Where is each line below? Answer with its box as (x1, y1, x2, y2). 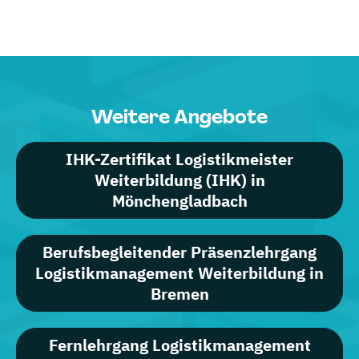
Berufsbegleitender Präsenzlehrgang (42, 241, 317, 263)
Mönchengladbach (111, 190, 248, 212)
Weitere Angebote (91, 104, 268, 129)
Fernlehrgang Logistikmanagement (48, 334, 311, 356)
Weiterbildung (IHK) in (94, 169, 265, 191)
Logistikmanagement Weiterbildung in (35, 262, 324, 284)
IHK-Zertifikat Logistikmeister (66, 148, 293, 170)
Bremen (150, 283, 209, 305)
